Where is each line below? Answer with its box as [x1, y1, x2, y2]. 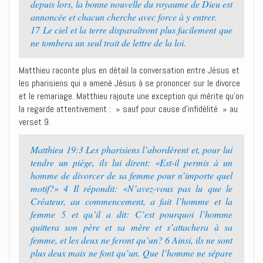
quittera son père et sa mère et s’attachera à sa [31, 221, 232, 233]
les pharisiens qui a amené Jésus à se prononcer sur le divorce [19, 77, 240, 89]
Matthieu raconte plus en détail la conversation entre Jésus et [19, 64, 240, 76]
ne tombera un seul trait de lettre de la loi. [31, 36, 186, 49]
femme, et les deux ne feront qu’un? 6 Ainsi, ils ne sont [31, 234, 232, 246]
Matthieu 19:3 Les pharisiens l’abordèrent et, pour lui [31, 143, 232, 156]
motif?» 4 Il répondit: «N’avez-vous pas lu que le [31, 182, 232, 194]
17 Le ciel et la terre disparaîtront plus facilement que [31, 23, 232, 36]
